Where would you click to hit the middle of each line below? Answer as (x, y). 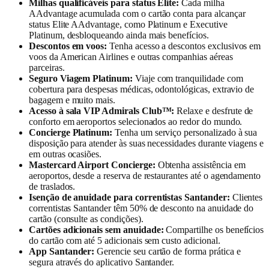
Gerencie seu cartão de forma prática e (168, 252)
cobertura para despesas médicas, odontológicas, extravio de (142, 89)
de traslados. (52, 187)
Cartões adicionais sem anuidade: (96, 230)
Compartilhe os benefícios (214, 230)
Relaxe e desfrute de (214, 111)
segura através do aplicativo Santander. (102, 262)
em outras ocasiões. (65, 154)
